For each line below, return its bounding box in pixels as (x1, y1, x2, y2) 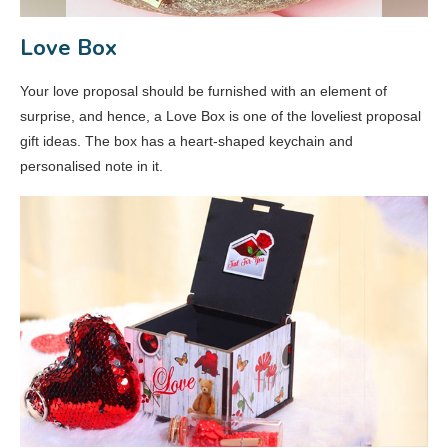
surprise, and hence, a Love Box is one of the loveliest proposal (20, 108, 421, 125)
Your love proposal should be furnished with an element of (20, 83, 387, 100)
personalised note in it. (20, 158, 163, 175)
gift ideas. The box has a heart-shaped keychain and (20, 133, 353, 150)
